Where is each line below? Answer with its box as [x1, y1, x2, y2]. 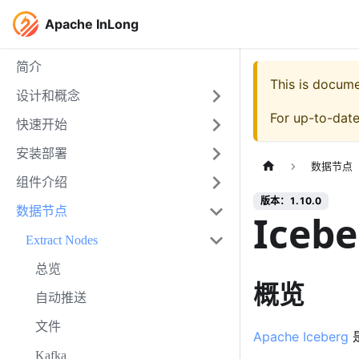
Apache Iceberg [253, 329, 349, 345]
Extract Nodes [26, 233, 98, 247]
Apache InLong [45, 16, 139, 32]
